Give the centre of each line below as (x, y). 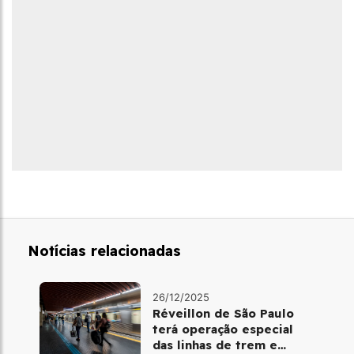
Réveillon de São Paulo (223, 313)
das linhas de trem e (215, 345)
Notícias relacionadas (104, 250)
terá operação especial (222, 329)
